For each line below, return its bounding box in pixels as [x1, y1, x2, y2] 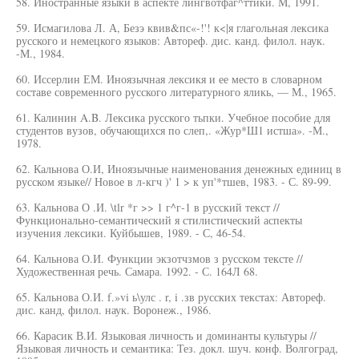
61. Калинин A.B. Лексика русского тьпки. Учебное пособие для [16, 110, 330, 125]
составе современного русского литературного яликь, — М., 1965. [16, 84, 337, 99]
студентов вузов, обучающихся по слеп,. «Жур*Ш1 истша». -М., [16, 123, 329, 138]
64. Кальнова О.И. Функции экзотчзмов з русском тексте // [16, 251, 303, 266]
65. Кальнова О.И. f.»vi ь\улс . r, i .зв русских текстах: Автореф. [16, 289, 326, 305]
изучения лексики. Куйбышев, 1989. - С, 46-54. [16, 225, 246, 240]
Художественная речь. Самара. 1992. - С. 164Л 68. [16, 264, 258, 279]
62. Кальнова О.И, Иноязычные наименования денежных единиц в [16, 161, 341, 176]
